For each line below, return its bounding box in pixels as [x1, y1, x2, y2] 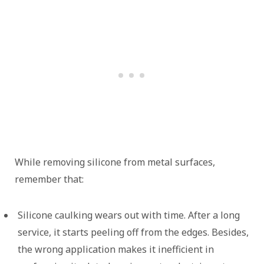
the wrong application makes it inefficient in [18, 242, 214, 256]
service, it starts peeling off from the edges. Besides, [18, 225, 249, 239]
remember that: [15, 172, 84, 186]
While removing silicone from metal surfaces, [15, 155, 215, 169]
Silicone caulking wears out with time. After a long [18, 208, 240, 222]
